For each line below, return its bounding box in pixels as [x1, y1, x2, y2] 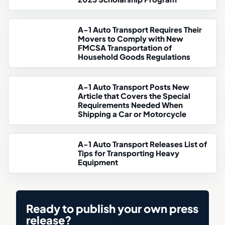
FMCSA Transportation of [78, 43, 172, 52]
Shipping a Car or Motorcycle [78, 109, 186, 119]
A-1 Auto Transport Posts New [78, 82, 189, 91]
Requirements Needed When [78, 100, 183, 109]
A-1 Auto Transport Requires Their [78, 25, 202, 34]
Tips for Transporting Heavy [78, 149, 179, 158]
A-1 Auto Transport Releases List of [78, 140, 207, 149]
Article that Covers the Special [78, 91, 190, 100]
